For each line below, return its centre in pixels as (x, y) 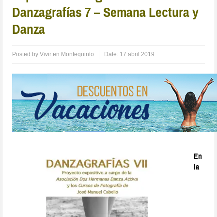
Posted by (26, 54)
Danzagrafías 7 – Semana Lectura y (106, 13)
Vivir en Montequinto (67, 54)
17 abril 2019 (137, 54)
